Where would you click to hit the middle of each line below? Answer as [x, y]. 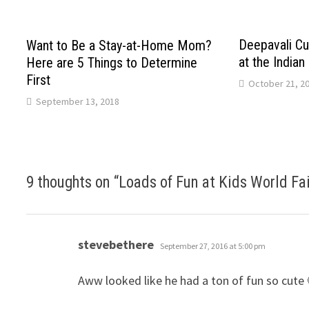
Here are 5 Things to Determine [112, 62]
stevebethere [116, 245]
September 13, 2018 [78, 101]
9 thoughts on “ [73, 183]
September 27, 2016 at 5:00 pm [213, 246]
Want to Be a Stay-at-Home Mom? [119, 45]
